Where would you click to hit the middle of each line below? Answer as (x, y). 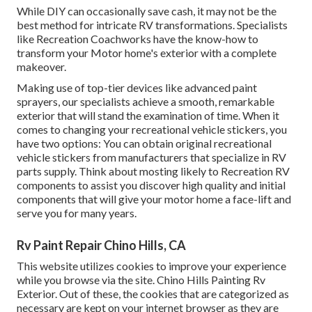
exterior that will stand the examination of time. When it (148, 116)
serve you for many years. (77, 213)
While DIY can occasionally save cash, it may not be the (147, 11)
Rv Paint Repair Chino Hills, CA (101, 245)
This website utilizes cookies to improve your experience (151, 266)
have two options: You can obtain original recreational (144, 143)
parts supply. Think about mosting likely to (119, 171)
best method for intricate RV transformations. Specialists (152, 25)
